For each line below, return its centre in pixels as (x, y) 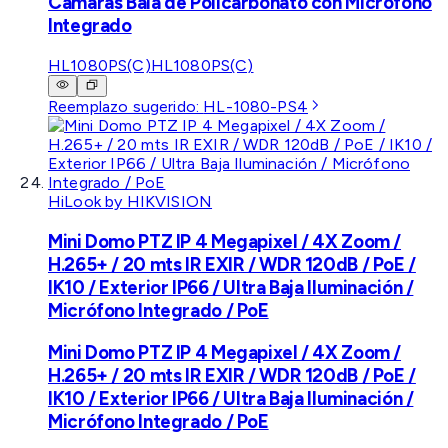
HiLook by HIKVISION (130, 202)
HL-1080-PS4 (255, 107)
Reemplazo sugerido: (126, 107)
